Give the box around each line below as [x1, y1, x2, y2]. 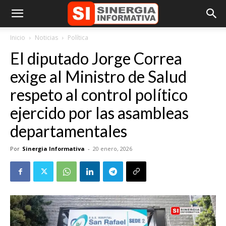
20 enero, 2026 [93, 145, 132, 152]
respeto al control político [10, 85, 188, 104]
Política [68, 33, 88, 42]
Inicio [10, 33, 25, 42]
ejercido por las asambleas [10, 103, 189, 123]
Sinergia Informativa [22, 145, 85, 152]
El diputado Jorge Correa [10, 48, 182, 68]
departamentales [10, 121, 127, 141]
